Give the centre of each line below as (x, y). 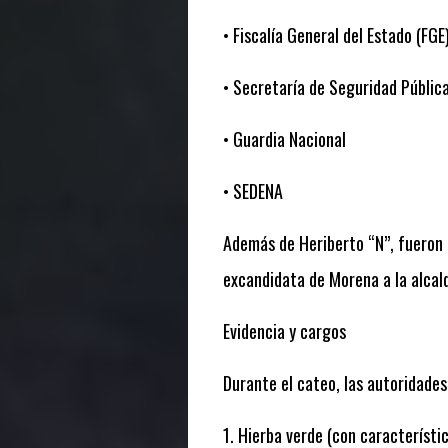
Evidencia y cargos (284, 330)
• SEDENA (252, 190)
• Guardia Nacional (284, 138)
